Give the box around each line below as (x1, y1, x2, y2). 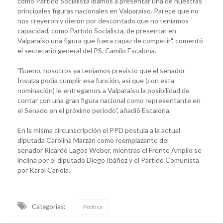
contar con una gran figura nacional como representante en (17, 96, 201, 105)
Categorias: (32, 202, 65, 211)
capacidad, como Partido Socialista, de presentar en (17, 26, 176, 35)
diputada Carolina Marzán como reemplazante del (17, 135, 169, 144)
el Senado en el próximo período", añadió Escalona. (17, 106, 171, 114)
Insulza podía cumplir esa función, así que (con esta (17, 76, 174, 85)
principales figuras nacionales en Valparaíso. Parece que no (17, 6, 199, 15)
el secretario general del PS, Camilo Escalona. (17, 46, 156, 55)
